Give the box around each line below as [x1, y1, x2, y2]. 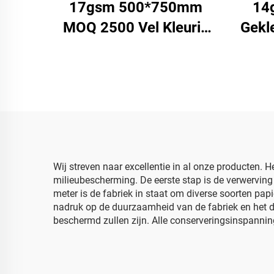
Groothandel [95, 59, 177, 76]
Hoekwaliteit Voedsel [66, 80, 206, 97]
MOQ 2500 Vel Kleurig [62, 19, 209, 36]
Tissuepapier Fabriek [66, 39, 206, 56]
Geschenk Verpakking [64, 100, 208, 117]
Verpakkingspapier [73, 120, 198, 137]
